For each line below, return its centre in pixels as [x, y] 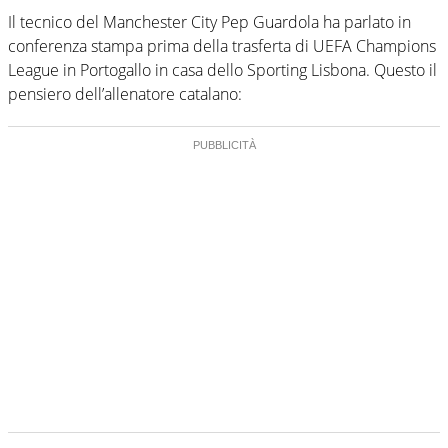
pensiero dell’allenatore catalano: [125, 93]
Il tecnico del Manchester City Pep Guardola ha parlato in [209, 21]
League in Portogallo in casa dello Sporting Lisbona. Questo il [222, 69]
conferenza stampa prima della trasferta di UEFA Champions [222, 45]
